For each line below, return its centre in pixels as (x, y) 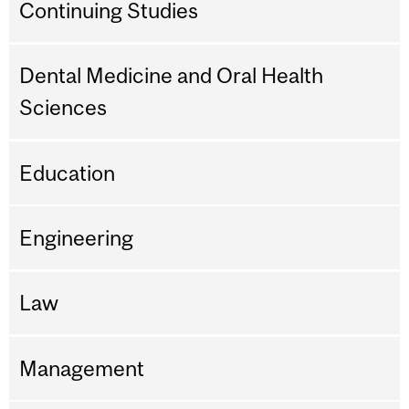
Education (68, 173)
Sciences (63, 108)
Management (82, 368)
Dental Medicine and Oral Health (172, 76)
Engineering (77, 238)
